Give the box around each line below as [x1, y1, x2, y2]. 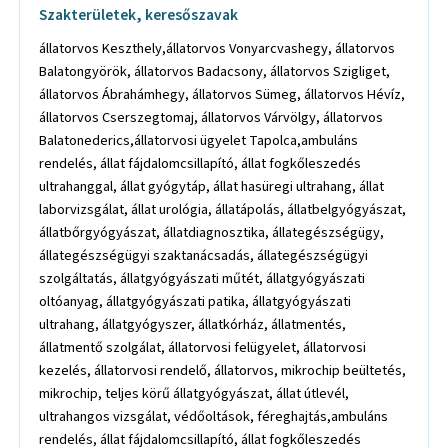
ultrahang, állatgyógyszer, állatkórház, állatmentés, [39, 313, 347, 335]
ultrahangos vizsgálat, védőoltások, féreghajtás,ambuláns [39, 405, 389, 427]
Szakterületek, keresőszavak [39, 4, 239, 27]
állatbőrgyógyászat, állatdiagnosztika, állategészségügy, [39, 221, 385, 243]
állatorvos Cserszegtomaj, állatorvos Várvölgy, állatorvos [39, 106, 384, 128]
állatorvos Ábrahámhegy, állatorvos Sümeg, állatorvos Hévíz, [39, 83, 406, 105]
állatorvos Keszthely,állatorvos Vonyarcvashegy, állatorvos [39, 37, 396, 59]
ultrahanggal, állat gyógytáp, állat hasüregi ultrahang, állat [39, 175, 385, 197]
